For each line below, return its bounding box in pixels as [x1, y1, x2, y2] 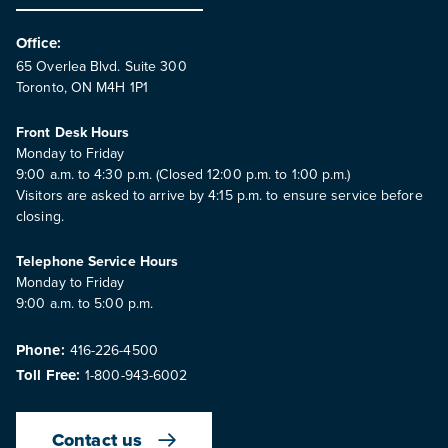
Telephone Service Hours [16, 251, 179, 271]
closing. [16, 206, 64, 226]
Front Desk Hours [16, 122, 130, 142]
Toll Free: [16, 364, 80, 386]
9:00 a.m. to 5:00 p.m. [16, 293, 154, 313]
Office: [16, 32, 61, 54]
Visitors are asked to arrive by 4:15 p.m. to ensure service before [16, 185, 423, 205]
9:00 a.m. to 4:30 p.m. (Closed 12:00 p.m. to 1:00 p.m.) [16, 164, 351, 184]
